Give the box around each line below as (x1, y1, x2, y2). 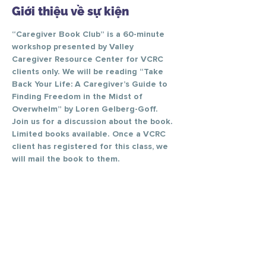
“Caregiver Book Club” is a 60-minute (12, 30, 167, 39)
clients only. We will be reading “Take (12, 68, 166, 76)
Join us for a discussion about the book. (12, 118, 175, 126)
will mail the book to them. (12, 155, 120, 163)
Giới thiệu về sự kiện (12, 4, 129, 18)
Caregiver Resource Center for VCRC (12, 55, 166, 64)
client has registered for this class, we (12, 142, 170, 151)
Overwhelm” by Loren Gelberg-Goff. (12, 105, 160, 113)
